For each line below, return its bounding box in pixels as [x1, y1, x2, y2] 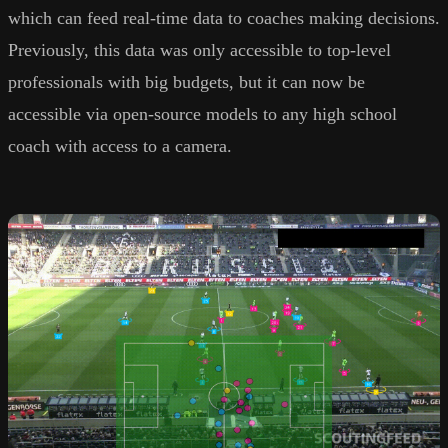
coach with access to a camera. [8, 135, 232, 156]
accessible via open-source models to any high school [8, 103, 397, 124]
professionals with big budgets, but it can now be [8, 71, 365, 92]
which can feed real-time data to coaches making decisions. [8, 7, 440, 28]
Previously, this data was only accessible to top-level [8, 39, 391, 60]
